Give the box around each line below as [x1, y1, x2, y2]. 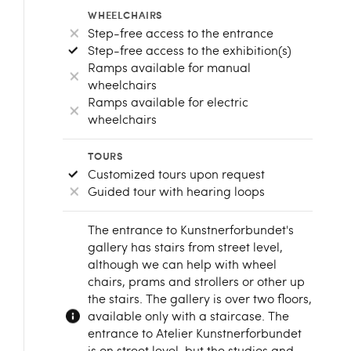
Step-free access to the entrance [88, 24, 274, 41]
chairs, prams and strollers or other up [88, 273, 306, 289]
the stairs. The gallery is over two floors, [88, 290, 313, 306]
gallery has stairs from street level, [88, 238, 284, 255]
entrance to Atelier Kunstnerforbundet [88, 324, 302, 341]
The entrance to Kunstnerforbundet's [88, 221, 295, 237]
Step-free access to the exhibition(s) [88, 42, 292, 58]
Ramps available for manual [88, 59, 251, 75]
